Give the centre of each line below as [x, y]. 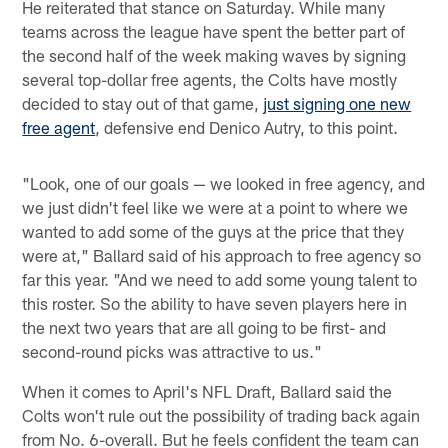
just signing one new [337, 103]
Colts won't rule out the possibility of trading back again [221, 415]
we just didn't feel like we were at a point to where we [215, 207]
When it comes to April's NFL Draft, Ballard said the [207, 391]
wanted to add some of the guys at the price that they [213, 231]
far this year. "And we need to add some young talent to [220, 279]
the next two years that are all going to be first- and [204, 327]
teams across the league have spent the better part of [214, 31]
